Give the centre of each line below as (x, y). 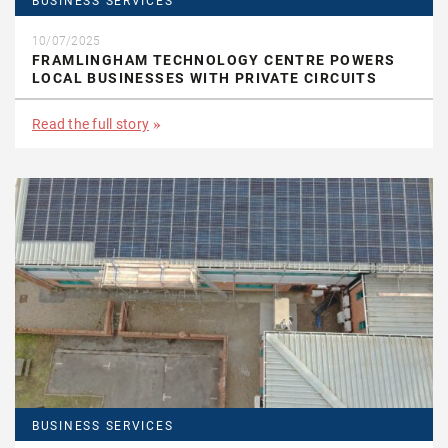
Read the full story (91, 123)
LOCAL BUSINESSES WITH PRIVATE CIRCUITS (205, 77)
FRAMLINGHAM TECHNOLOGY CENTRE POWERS (214, 59)
